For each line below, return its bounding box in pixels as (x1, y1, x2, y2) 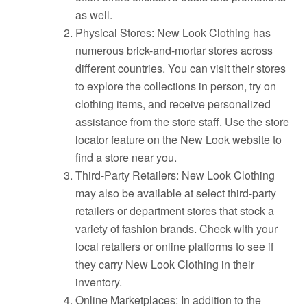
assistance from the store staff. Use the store (75, 114, 290, 130)
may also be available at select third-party (75, 185, 277, 201)
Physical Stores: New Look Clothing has (75, 25, 271, 40)
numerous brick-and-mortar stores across (75, 42, 273, 58)
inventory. (75, 274, 123, 290)
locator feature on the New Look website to (75, 132, 282, 147)
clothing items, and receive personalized (75, 96, 271, 112)
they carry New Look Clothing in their (75, 256, 255, 272)
